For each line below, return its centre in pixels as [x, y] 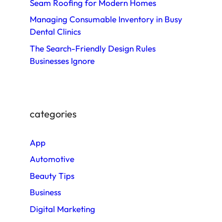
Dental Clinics [55, 32]
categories [53, 113]
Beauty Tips [52, 175]
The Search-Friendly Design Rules [93, 48]
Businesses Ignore [62, 60]
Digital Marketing [62, 209]
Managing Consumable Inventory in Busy [106, 19]
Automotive [52, 159]
